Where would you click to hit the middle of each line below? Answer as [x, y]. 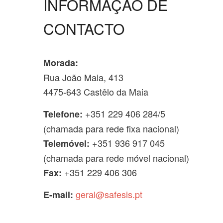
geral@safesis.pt [109, 194]
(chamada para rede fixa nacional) [111, 128]
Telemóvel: [66, 143]
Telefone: [63, 114]
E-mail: [58, 195]
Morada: [61, 63]
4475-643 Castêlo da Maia [96, 92]
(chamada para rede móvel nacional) [116, 158]
